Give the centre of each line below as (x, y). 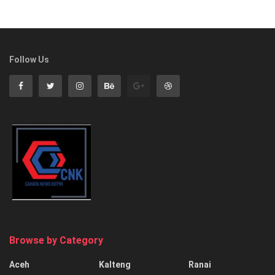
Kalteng (115, 265)
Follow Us (29, 59)
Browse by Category (56, 241)
